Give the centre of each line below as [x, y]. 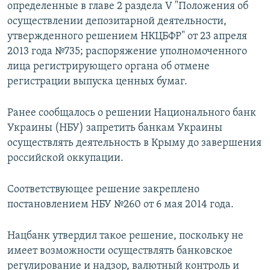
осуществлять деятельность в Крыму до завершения [134, 143]
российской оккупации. [65, 158]
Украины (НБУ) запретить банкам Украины [115, 128]
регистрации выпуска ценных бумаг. [97, 81]
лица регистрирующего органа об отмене [108, 66]
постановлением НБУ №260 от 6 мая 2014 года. [121, 204]
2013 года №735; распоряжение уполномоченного [127, 51]
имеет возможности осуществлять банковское [120, 251]
